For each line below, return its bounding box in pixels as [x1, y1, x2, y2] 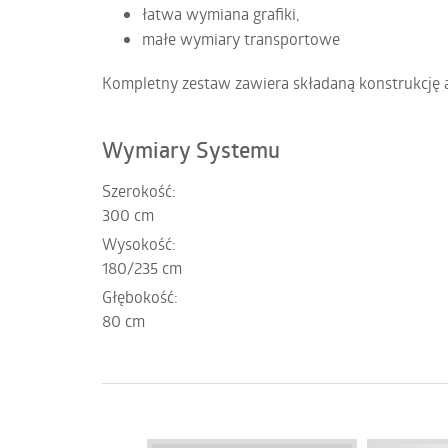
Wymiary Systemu [102, 134, 280, 166]
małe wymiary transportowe [142, 28, 340, 50]
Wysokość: [102, 233, 176, 255]
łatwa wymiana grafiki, [142, 3, 300, 25]
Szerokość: [102, 180, 176, 202]
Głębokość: [102, 286, 178, 308]
